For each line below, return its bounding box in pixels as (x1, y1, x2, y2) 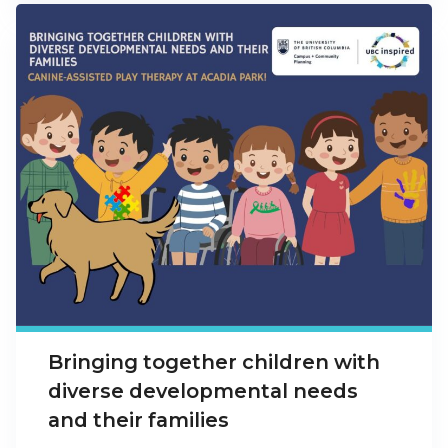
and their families (48, 407, 229, 432)
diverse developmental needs (48, 378, 358, 403)
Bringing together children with (48, 349, 380, 374)
